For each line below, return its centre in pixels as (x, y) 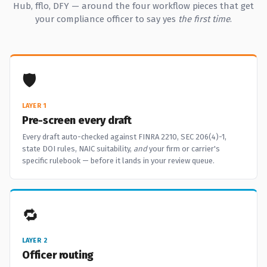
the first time (204, 19)
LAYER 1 (35, 106)
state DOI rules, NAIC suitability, (78, 149)
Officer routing (58, 255)
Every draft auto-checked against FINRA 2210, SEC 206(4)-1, (124, 137)
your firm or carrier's (184, 149)
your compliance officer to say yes (107, 19)
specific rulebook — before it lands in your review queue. (118, 161)
